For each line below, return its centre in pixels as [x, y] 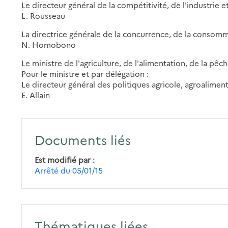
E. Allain [36, 95]
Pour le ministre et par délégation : [85, 73]
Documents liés [83, 139]
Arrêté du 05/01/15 [69, 170]
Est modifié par [63, 159]
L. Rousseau [44, 15]
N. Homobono [49, 44]
